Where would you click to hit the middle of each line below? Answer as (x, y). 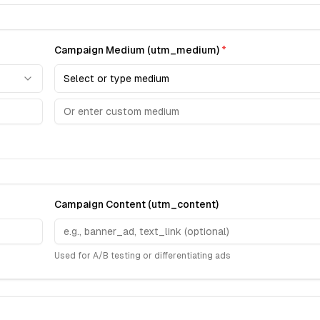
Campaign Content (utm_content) (136, 204)
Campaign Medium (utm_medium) (138, 50)
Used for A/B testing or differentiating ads (142, 256)
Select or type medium (116, 79)
